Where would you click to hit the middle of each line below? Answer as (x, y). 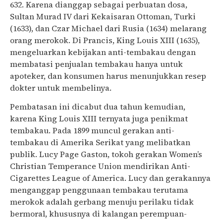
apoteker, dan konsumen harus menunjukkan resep (108, 76)
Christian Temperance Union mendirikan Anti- (100, 166)
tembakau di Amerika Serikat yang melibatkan (100, 142)
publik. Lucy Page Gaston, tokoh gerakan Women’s (106, 154)
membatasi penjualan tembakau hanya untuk (96, 64)
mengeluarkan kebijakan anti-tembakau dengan (103, 52)
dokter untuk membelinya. (61, 87)
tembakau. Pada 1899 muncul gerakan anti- (92, 131)
